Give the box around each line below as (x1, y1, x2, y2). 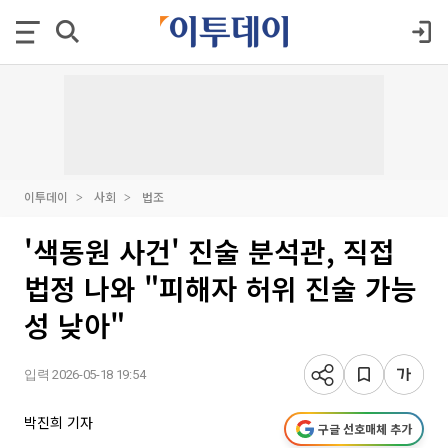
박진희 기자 (24, 412, 93, 432)
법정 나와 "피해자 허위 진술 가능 (24, 268, 417, 308)
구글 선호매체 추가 (318, 420, 412, 437)
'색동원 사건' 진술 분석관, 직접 (24, 231, 395, 271)
